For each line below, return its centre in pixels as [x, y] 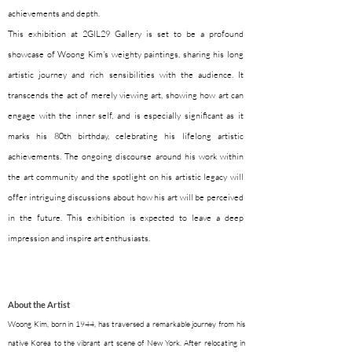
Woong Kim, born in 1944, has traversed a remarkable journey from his [126, 324]
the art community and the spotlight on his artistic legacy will [126, 177]
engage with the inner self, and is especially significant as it [126, 115]
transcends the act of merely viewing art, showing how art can [126, 95]
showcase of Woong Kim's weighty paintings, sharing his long [126, 54]
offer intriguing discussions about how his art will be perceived [126, 197]
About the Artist [39, 304]
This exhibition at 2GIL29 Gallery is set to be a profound [126, 34]
